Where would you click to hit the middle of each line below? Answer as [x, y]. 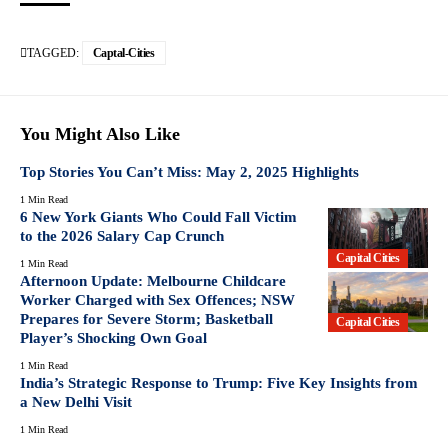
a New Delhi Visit [76, 401]
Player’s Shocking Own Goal [113, 337]
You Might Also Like [100, 133]
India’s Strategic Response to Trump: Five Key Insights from [219, 382]
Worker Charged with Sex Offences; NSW [157, 299]
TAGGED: [53, 52]
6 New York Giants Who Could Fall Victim [158, 216]
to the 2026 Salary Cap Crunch [122, 235]
